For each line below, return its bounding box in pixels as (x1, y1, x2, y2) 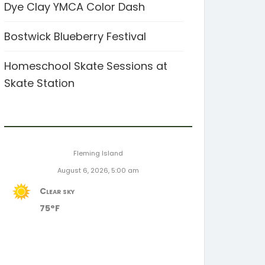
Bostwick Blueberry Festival (4, 29, 146, 44)
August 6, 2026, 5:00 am (57, 166, 139, 175)
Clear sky (40, 185, 75, 197)
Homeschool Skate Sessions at (4, 59, 167, 73)
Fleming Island (73, 148, 123, 158)
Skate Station (4, 76, 75, 91)
